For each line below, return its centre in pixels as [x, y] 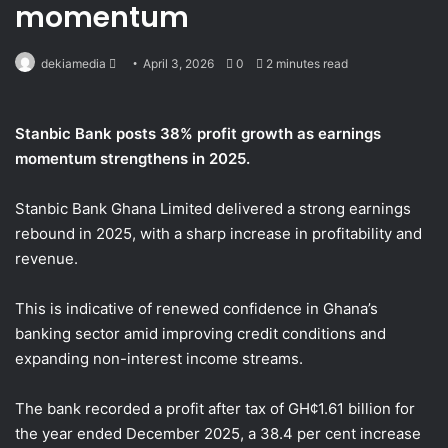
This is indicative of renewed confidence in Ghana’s [196, 308]
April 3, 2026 [178, 63]
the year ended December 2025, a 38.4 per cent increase [218, 433]
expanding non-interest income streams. [159, 358]
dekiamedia [73, 63]
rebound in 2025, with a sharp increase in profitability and [218, 233]
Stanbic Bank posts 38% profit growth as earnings [198, 133]
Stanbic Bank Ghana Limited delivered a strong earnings [213, 208]
